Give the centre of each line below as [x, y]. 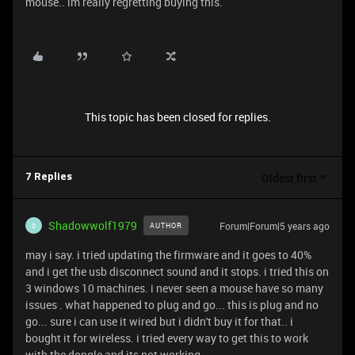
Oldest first [289, 177]
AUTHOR [166, 225]
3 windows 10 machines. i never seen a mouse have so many [174, 288]
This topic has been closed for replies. [177, 117]
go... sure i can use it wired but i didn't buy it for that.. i [159, 321]
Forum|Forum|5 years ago [275, 226]
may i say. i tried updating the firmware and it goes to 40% [168, 255]
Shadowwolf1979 [93, 225]
